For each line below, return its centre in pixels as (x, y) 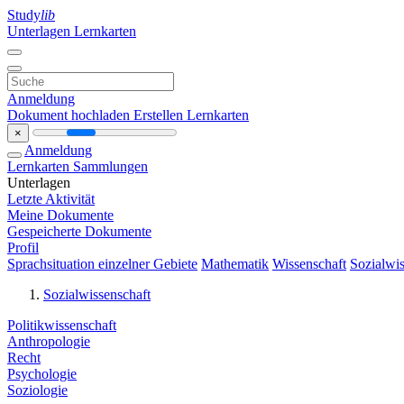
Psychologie (42, 374)
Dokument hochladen (70, 115)
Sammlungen (110, 166)
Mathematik (235, 264)
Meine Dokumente (60, 215)
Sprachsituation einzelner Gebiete (102, 264)
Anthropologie (49, 341)
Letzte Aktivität (51, 199)
